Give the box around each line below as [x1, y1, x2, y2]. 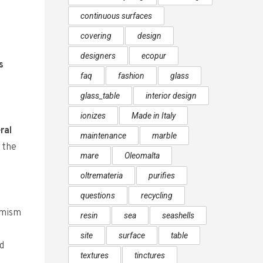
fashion [118, 71, 144, 80]
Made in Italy [131, 111, 176, 120]
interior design [146, 91, 197, 100]
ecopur [141, 51, 166, 60]
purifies [149, 171, 175, 180]
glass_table [80, 91, 120, 100]
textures [80, 251, 109, 260]
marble [152, 131, 177, 140]
